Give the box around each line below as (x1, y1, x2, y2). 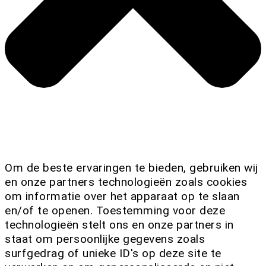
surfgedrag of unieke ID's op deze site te (5, 246, 221, 261)
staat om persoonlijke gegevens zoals (5, 232, 205, 246)
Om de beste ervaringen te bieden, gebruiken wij (5, 161, 258, 175)
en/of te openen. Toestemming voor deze (5, 204, 225, 218)
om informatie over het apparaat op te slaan (5, 189, 240, 204)
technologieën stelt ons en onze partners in (5, 218, 234, 232)
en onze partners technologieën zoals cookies (5, 175, 247, 189)
